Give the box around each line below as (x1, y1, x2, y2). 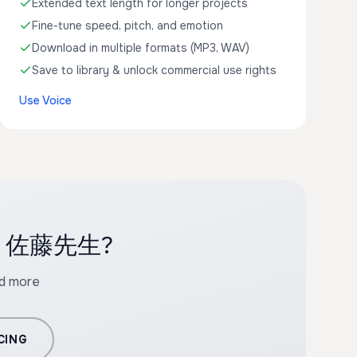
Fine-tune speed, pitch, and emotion (32, 18, 223, 33)
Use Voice (19, 93, 72, 108)
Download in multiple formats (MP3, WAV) (32, 41, 249, 55)
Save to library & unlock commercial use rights (32, 63, 277, 77)
